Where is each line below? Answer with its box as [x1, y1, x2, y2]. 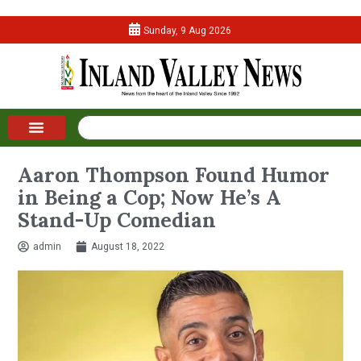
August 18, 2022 [91, 240, 165, 252]
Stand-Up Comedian [18, 206, 217, 233]
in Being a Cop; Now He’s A [18, 184, 282, 210]
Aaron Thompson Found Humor [18, 161, 330, 188]
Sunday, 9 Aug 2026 [143, 25, 232, 36]
